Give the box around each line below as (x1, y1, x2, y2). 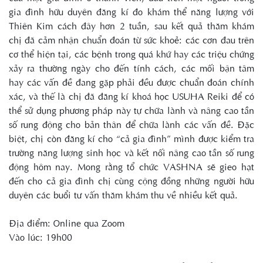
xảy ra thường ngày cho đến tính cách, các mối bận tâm (9, 61, 254, 75)
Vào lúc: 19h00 (9, 230, 72, 244)
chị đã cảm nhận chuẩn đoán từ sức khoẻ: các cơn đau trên (9, 33, 254, 47)
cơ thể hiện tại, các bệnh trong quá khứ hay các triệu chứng (9, 47, 254, 61)
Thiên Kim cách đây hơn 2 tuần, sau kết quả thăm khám (9, 19, 254, 33)
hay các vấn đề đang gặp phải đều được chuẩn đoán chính (9, 75, 254, 89)
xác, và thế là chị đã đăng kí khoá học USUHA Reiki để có (9, 89, 254, 103)
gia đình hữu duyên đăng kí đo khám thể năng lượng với (9, 5, 254, 19)
